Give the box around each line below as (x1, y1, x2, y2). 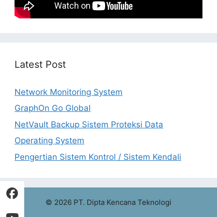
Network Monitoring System (15, 87, 123, 97)
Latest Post (15, 58, 66, 70)
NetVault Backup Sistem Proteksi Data (15, 119, 163, 129)
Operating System (15, 136, 84, 146)
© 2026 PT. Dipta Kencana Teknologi (46, 197, 171, 207)
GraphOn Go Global (15, 103, 91, 113)
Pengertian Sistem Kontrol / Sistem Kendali (15, 152, 181, 162)
